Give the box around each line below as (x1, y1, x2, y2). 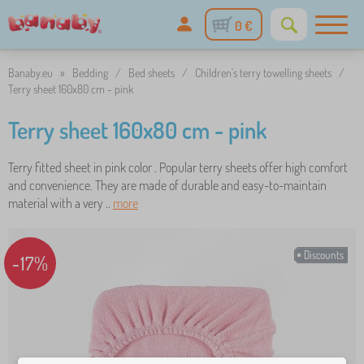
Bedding (72, 66, 108, 80)
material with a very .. (8, 195, 113, 211)
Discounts (304, 249, 344, 262)
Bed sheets (128, 66, 175, 80)
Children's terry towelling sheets (195, 66, 331, 80)
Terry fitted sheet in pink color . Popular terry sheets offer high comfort (8, 159, 348, 175)
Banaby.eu (8, 66, 53, 80)
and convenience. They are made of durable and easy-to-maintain (8, 177, 327, 193)
